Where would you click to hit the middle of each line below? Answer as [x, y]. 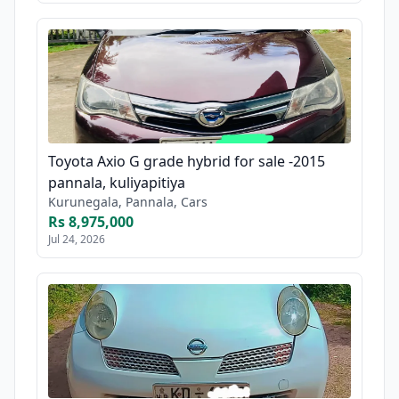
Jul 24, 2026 [77, 239]
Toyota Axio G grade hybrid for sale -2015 [187, 161]
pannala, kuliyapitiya [117, 182]
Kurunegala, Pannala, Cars [128, 201]
